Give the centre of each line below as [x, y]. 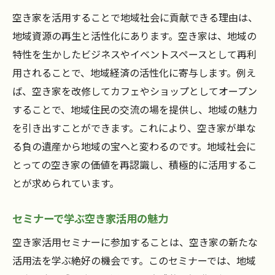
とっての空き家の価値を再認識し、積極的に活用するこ [135, 165]
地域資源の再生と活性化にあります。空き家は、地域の [134, 36]
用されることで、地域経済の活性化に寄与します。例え [134, 73]
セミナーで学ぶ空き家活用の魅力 [90, 219]
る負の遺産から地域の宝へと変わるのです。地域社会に [134, 146]
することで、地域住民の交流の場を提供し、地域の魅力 [135, 110]
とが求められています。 [66, 183]
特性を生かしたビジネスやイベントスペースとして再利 [134, 54]
